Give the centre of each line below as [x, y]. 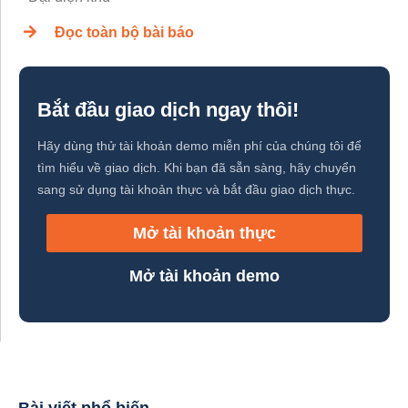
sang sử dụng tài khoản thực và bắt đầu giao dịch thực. [196, 190]
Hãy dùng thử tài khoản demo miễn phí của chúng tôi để [199, 146]
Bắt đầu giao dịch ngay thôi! [168, 110]
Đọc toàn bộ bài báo [124, 33]
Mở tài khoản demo [204, 276]
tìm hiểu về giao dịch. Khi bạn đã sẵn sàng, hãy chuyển [197, 168]
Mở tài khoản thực [204, 234]
